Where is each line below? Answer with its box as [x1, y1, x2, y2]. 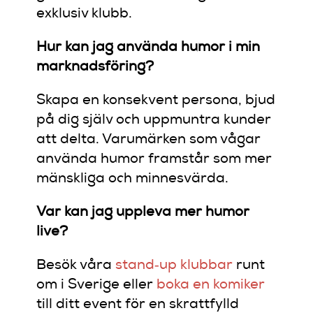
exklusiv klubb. [36, 7, 133, 22]
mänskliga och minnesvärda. [36, 172, 229, 187]
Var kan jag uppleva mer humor [36, 205, 250, 220]
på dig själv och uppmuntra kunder [36, 113, 272, 128]
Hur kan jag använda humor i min [36, 41, 261, 55]
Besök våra [36, 259, 116, 273]
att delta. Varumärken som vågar [36, 133, 261, 147]
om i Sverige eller [36, 278, 157, 293]
